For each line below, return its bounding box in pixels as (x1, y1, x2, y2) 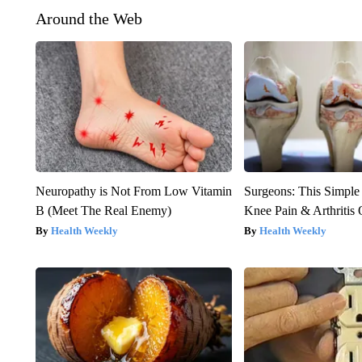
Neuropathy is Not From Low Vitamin (35, 183, 232, 198)
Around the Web (35, 9, 142, 27)
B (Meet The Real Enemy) (35, 203, 171, 217)
